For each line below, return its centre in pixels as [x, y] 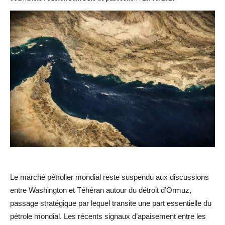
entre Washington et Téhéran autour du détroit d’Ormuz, [101, 190]
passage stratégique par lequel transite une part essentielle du [111, 203]
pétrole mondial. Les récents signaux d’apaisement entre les [108, 216]
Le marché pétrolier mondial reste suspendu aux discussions [109, 177]
